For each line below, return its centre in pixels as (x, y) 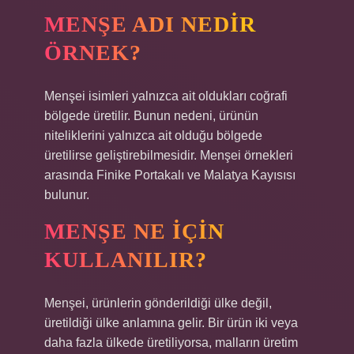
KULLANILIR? (126, 260)
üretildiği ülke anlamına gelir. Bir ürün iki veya (171, 323)
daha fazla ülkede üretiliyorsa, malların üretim (171, 343)
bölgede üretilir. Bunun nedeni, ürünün (151, 116)
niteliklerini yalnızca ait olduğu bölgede (153, 136)
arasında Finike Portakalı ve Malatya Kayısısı (170, 175)
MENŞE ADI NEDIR (150, 24)
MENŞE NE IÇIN (134, 231)
